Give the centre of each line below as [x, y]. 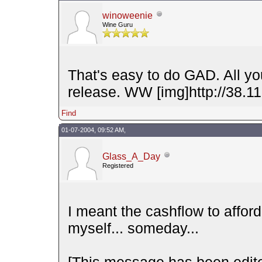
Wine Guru [117, 24]
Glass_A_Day [131, 156]
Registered [118, 165]
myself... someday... [133, 228]
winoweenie [127, 15]
